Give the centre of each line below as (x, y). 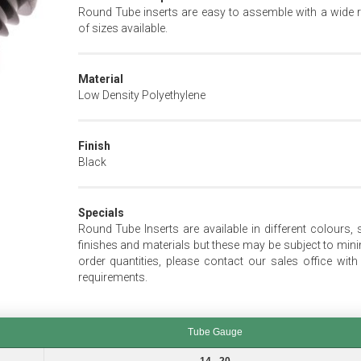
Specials (101, 213)
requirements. (112, 278)
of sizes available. (122, 29)
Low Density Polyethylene (141, 95)
